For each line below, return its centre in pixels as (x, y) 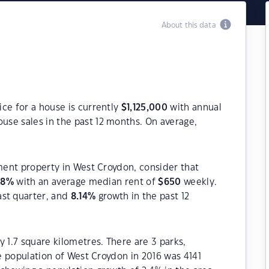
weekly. (199, 182)
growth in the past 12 (143, 197)
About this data (190, 25)
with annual (194, 108)
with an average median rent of (86, 182)
